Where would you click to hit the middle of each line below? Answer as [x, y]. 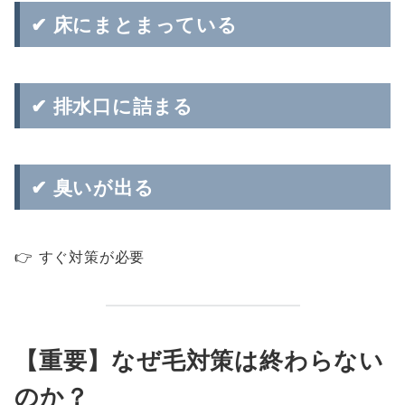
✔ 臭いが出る [93, 187]
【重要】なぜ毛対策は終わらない [199, 360]
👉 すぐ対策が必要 [80, 257]
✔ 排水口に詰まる [113, 106]
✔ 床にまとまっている [134, 24]
